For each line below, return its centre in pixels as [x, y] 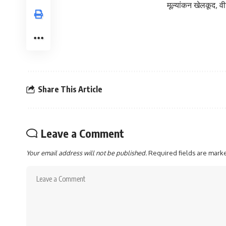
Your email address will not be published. [87, 153]
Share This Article [70, 90]
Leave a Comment [82, 133]
